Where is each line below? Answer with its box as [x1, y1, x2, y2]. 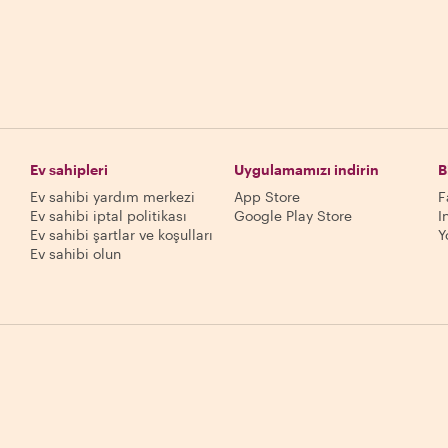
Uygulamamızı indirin [234, 161, 379, 178]
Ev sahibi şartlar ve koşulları [30, 226, 213, 243]
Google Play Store [234, 207, 352, 224]
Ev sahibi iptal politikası [30, 207, 187, 224]
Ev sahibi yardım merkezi [30, 188, 195, 205]
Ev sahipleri [30, 161, 108, 178]
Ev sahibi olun [30, 245, 121, 262]
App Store [234, 188, 300, 205]
